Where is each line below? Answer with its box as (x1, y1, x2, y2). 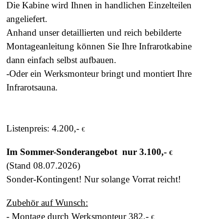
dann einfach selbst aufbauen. (6, 54, 116, 65)
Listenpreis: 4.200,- (6, 123, 82, 133)
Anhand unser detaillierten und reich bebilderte (6, 27, 181, 38)
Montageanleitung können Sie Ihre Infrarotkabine (6, 41, 192, 51)
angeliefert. (6, 13, 47, 24)
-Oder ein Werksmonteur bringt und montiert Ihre (6, 68, 192, 79)
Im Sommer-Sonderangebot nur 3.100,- (6, 146, 169, 157)
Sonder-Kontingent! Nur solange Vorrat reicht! (6, 174, 181, 184)
